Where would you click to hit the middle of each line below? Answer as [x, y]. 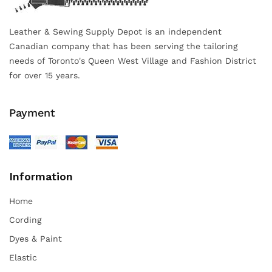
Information [41, 177]
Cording [25, 220]
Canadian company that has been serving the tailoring [123, 46]
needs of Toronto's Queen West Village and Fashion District [133, 61]
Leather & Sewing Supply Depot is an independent [115, 32]
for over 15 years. [45, 76]
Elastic [23, 258]
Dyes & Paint [36, 239]
